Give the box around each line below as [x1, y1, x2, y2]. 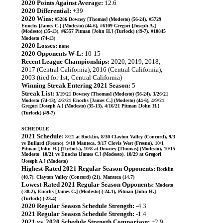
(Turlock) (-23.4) [21, 196, 56, 201]
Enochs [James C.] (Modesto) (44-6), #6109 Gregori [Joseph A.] [21, 23, 156, 28]
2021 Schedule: [21, 132, 64, 140]
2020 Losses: [21, 42, 57, 49]
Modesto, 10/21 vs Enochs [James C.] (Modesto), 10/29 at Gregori [21, 151, 161, 157]
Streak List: [21, 90, 54, 97]
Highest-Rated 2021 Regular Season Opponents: [21, 165, 155, 172]
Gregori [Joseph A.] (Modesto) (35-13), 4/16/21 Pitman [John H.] [21, 103, 159, 109]
